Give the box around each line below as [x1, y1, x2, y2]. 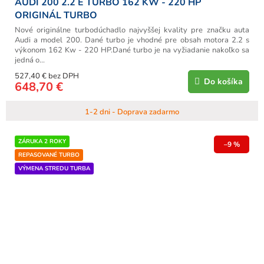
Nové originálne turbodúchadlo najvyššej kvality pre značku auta [15, 24, 249, 35]
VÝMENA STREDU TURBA [18, 164, 90, 173]
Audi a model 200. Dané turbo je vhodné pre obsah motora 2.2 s [15, 34, 249, 45]
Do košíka [204, 75, 243, 87]
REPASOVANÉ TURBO [18, 150, 80, 159]
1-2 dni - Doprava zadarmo [85, 106, 179, 117]
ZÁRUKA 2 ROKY [18, 137, 66, 146]
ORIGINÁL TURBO [15, 8, 97, 22]
